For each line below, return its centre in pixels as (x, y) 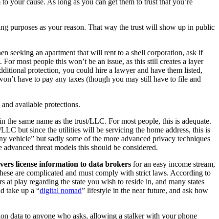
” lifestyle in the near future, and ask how (145, 190)
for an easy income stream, (173, 164)
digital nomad (61, 190)
